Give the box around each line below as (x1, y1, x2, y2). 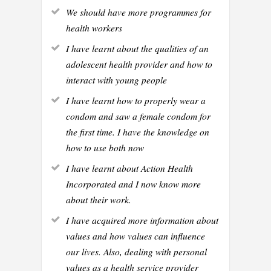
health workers (66, 21, 122, 34)
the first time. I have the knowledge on (66, 125, 209, 138)
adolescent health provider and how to (66, 57, 212, 70)
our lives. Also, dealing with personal (66, 244, 207, 258)
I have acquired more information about (66, 213, 218, 226)
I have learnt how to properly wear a (66, 93, 206, 106)
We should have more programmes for (66, 5, 211, 18)
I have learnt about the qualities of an (66, 41, 209, 54)
